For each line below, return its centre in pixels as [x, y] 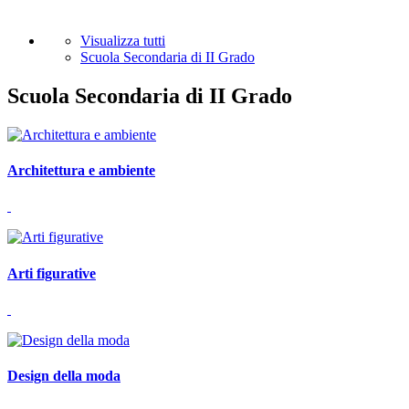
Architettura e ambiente [81, 171]
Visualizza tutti [123, 41]
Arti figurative [52, 273]
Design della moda [64, 376]
